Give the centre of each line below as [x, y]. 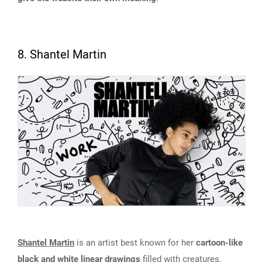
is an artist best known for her [135, 243]
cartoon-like [219, 243]
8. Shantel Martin [62, 55]
